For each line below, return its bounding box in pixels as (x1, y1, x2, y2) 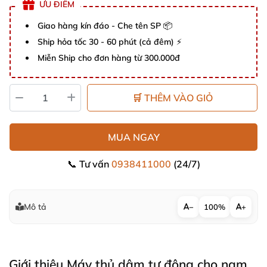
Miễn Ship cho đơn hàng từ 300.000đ (38, 52, 180, 63)
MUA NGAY (107, 131, 160, 143)
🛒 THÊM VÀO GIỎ (132, 92, 213, 104)
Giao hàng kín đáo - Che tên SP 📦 (38, 20, 172, 31)
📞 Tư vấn (67, 158, 111, 170)
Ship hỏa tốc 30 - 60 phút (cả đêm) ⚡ (38, 36, 182, 47)
